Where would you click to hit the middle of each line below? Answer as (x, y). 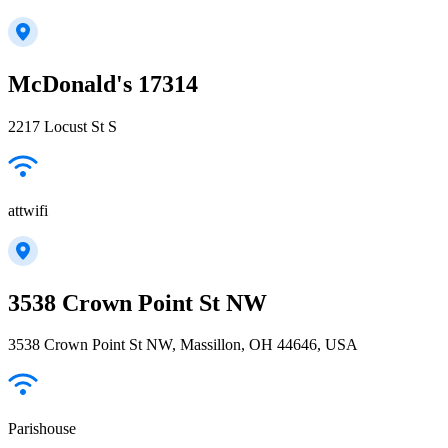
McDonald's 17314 (103, 83)
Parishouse (42, 429)
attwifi (28, 210)
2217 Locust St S (62, 126)
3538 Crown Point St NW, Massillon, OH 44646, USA (183, 345)
